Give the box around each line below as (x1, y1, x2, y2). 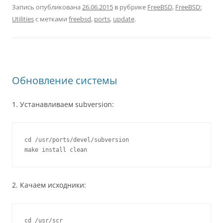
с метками (34, 14, 69, 23)
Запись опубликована (12, 2, 82, 11)
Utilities (12, 14, 34, 23)
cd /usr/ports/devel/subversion (24, 136, 129, 143)
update (113, 14, 134, 23)
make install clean (24, 146, 87, 153)
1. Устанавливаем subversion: (12, 100, 114, 109)
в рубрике (113, 2, 147, 11)
